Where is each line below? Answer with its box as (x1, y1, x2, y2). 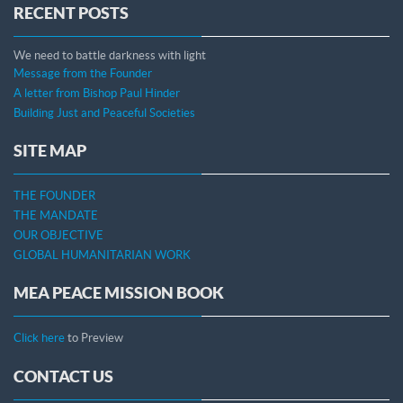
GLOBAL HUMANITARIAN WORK (13, 248, 191, 262)
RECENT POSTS (13, 4, 129, 22)
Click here (13, 331, 65, 345)
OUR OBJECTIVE (13, 228, 103, 242)
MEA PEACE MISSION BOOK (13, 284, 224, 302)
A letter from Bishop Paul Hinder (13, 86, 180, 100)
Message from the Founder (13, 67, 152, 80)
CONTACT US (13, 368, 113, 386)
